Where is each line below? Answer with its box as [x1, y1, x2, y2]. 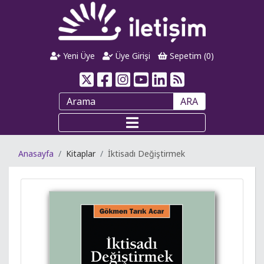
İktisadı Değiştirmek [108, 148, 185, 159]
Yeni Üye [61, 50, 95, 61]
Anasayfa [18, 148, 54, 159]
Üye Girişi [113, 50, 150, 61]
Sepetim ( [167, 50, 206, 61]
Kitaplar [66, 148, 95, 159]
